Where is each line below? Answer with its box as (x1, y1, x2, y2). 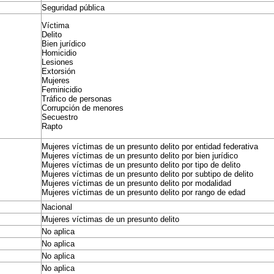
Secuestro (42, 113, 78, 122)
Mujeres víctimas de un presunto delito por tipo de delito (42, 160, 241, 169)
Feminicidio (42, 85, 83, 94)
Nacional (42, 202, 73, 212)
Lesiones (42, 57, 74, 67)
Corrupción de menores (42, 103, 124, 113)
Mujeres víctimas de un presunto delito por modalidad (42, 179, 232, 188)
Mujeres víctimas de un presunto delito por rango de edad (42, 188, 246, 197)
